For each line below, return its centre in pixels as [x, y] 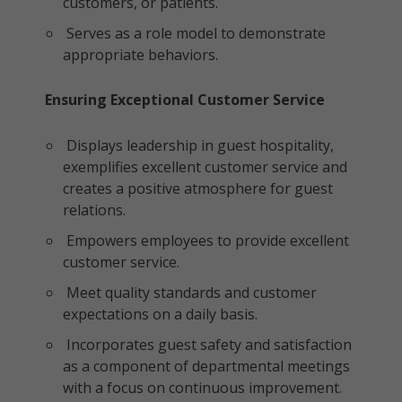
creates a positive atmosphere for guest [198, 188]
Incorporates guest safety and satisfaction [207, 345]
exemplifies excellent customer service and [205, 167]
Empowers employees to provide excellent [206, 240]
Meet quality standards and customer [190, 293]
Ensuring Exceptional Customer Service [185, 100]
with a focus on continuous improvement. [202, 388]
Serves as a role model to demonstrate [194, 33]
